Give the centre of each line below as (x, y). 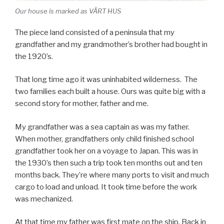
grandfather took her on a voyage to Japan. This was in (106, 151)
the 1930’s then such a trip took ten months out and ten (109, 163)
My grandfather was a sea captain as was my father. (102, 127)
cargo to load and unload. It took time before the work (106, 187)
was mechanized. (44, 199)
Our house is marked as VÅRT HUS (68, 11)
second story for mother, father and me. (82, 104)
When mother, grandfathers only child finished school (104, 139)
